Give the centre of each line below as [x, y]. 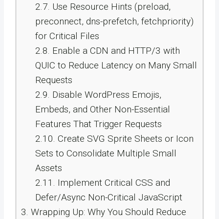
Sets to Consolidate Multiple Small [106, 153]
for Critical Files [67, 36]
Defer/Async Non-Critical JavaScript [109, 197]
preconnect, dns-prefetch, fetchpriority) [114, 21]
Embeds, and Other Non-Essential [102, 109]
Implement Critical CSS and [112, 182]
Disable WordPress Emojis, [105, 94]
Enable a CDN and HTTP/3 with [115, 50]
